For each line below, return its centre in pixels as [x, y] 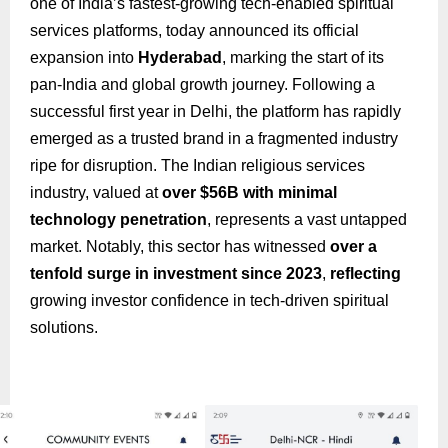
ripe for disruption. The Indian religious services [197, 166]
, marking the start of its [303, 58]
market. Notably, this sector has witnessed [178, 247]
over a [353, 247]
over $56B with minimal [249, 193]
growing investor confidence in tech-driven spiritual [209, 301]
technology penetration [118, 220]
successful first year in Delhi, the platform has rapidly [215, 112]
